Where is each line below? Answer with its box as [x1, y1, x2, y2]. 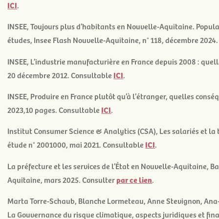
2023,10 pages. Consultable [7, 104, 102, 115]
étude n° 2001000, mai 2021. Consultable [7, 139, 146, 150]
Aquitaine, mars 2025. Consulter [7, 174, 117, 185]
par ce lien [116, 174, 153, 185]
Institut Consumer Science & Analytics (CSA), [7, 125, 160, 136]
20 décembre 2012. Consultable [7, 69, 114, 80]
